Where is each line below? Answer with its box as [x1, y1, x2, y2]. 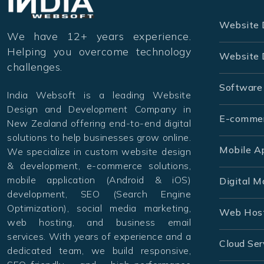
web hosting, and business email [7, 216, 191, 229]
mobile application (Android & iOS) [7, 174, 191, 186]
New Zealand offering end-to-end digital [7, 117, 191, 130]
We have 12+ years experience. [7, 29, 191, 43]
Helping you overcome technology [7, 45, 191, 58]
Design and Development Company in [7, 103, 191, 115]
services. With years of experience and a [7, 230, 191, 243]
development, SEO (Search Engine [7, 188, 191, 200]
